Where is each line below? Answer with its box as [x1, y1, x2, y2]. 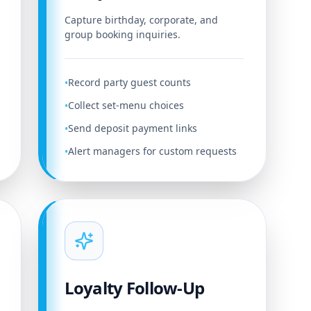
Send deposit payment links [67, 121, 197, 135]
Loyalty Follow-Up [64, 276, 205, 299]
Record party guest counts [67, 76, 191, 89]
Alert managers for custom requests [67, 144, 237, 158]
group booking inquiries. [64, 28, 180, 41]
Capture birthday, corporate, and [64, 13, 218, 26]
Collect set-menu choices [67, 99, 184, 112]
